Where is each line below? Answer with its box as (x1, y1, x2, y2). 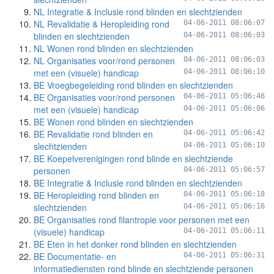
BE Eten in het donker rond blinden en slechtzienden (34, 238, 237, 250)
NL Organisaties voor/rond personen (34, 54, 175, 67)
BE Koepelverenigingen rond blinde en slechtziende (34, 152, 233, 165)
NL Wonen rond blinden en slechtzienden (34, 42, 193, 54)
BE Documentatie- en (34, 250, 116, 262)
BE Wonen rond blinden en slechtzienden (34, 116, 193, 128)
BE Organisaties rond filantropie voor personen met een (34, 213, 250, 226)
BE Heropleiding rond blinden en (34, 189, 159, 201)
